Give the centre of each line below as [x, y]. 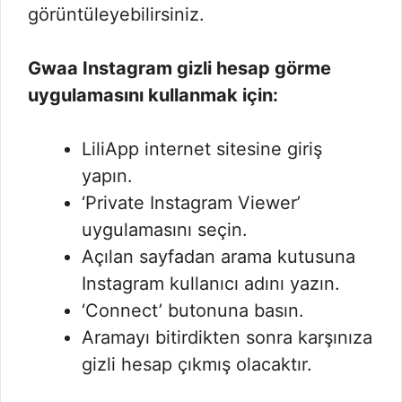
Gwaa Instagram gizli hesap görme [179, 69]
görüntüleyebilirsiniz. [116, 15]
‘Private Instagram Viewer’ [191, 203]
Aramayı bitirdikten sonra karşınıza [227, 338]
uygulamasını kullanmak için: [153, 96]
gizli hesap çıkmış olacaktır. [197, 365]
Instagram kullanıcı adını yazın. [211, 284]
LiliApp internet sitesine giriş [202, 149]
